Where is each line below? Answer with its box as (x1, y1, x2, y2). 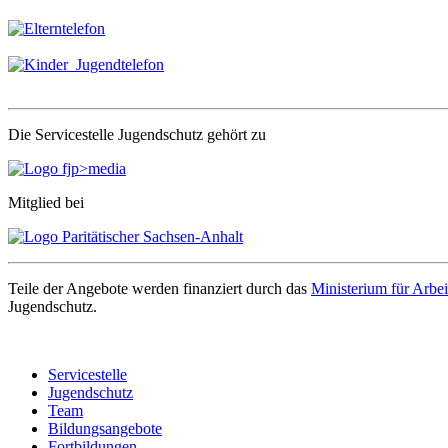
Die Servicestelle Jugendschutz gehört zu (8, 126, 266, 144)
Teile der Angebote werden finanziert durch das (8, 280, 311, 298)
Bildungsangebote (48, 420, 162, 438)
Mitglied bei (8, 194, 84, 212)
